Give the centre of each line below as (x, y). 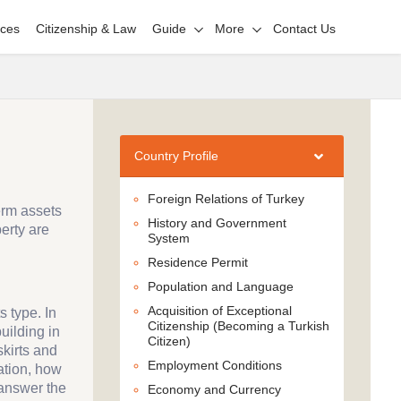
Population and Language (221, 286)
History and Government (217, 223)
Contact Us (304, 29)
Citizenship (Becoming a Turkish (239, 326)
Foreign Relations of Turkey (226, 199)
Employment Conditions (215, 365)
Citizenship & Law (85, 29)
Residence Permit (198, 262)
